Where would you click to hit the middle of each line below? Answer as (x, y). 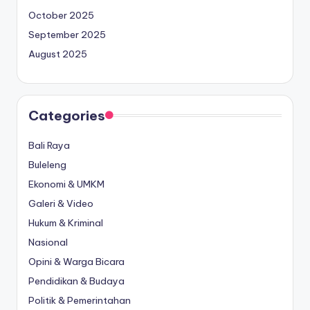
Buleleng (47, 165)
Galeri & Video (61, 204)
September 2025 (67, 35)
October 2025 (61, 16)
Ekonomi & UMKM (66, 184)
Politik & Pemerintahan (80, 301)
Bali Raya (49, 146)
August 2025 (58, 54)
